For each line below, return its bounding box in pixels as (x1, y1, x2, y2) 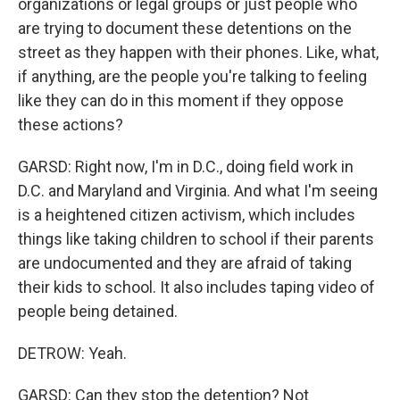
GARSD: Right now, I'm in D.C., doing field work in (18, 157, 354, 176)
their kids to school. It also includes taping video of (18, 278, 375, 296)
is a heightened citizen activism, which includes (18, 205, 355, 224)
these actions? (18, 115, 123, 134)
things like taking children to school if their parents (18, 229, 374, 248)
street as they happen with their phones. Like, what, (18, 43, 379, 62)
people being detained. (18, 302, 178, 321)
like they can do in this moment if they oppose (18, 91, 344, 110)
